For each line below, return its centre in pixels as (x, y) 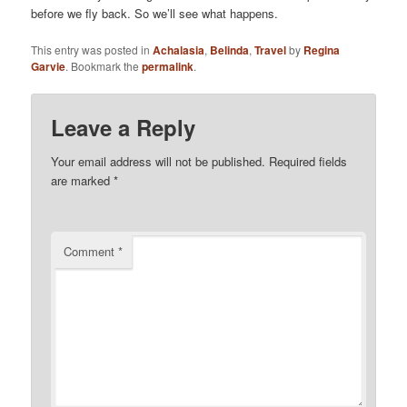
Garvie (49, 66)
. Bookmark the (104, 65)
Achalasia (179, 50)
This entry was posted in (92, 49)
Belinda (230, 50)
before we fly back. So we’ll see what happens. (155, 13)
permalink (168, 66)
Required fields (308, 162)
